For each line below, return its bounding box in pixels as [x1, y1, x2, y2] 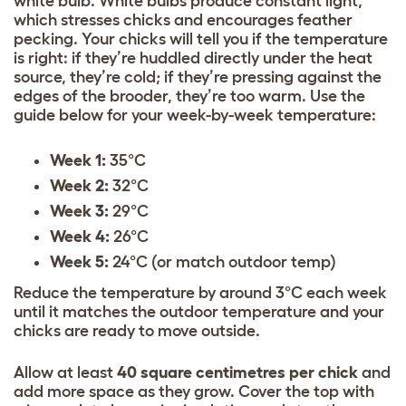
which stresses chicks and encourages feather [14, 10, 353, 29]
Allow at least [14, 362, 117, 382]
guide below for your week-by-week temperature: [14, 105, 376, 124]
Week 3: [50, 201, 109, 220]
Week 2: [50, 176, 109, 195]
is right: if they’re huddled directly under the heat [14, 48, 372, 67]
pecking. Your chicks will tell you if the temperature [14, 29, 388, 48]
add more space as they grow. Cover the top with [14, 382, 374, 401]
